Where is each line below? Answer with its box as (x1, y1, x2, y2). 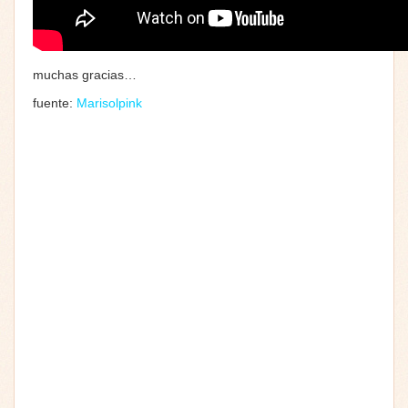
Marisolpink (76, 95, 142, 110)
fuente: (33, 95, 76, 110)
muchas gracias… (33, 66, 137, 82)
